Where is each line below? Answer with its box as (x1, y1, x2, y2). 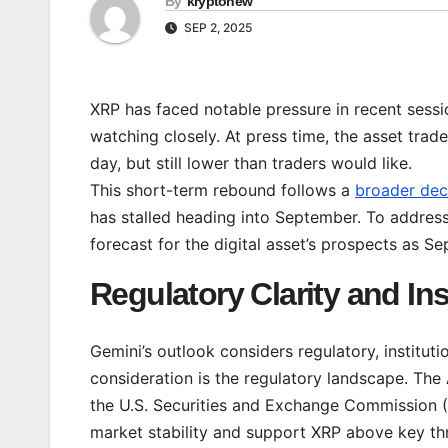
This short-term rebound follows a (90, 180, 355, 201)
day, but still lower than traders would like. (90, 153, 412, 174)
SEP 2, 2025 (181, 20, 252, 36)
